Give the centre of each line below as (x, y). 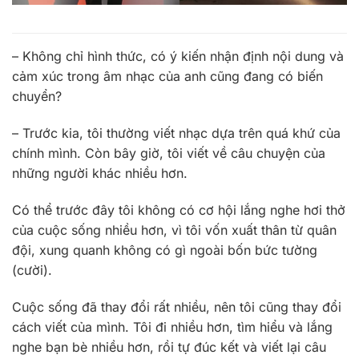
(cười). (32, 270)
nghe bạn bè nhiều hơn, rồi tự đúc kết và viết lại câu (169, 347)
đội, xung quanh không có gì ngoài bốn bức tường (165, 250)
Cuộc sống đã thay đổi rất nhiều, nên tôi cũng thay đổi (177, 307)
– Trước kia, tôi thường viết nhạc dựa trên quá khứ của (176, 133)
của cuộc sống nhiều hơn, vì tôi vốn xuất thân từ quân (174, 230)
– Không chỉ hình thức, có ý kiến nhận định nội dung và (178, 56)
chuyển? (37, 97)
